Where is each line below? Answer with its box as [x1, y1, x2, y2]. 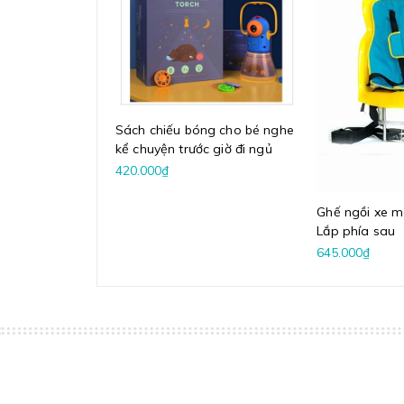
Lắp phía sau [317, 222, 395, 239]
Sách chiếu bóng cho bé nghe [115, 122, 294, 139]
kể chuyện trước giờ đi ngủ [115, 141, 272, 158]
